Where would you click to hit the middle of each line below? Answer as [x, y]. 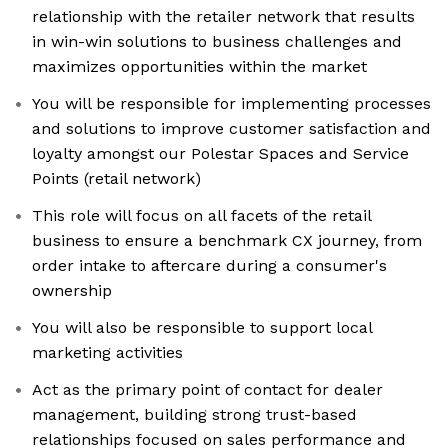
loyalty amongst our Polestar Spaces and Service [220, 154]
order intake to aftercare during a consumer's [209, 266]
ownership [72, 291]
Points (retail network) [116, 179]
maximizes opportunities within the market [199, 67]
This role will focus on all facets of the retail [202, 216]
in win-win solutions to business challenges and [217, 42]
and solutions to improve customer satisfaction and [231, 129]
